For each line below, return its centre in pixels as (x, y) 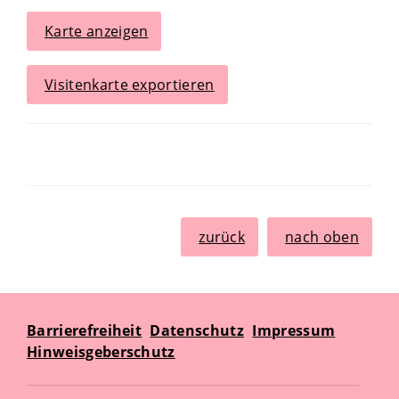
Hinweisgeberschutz (101, 352)
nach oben (322, 237)
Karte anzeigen (97, 31)
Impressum (294, 330)
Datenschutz (197, 330)
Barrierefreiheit (85, 330)
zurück (222, 237)
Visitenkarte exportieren (130, 85)
